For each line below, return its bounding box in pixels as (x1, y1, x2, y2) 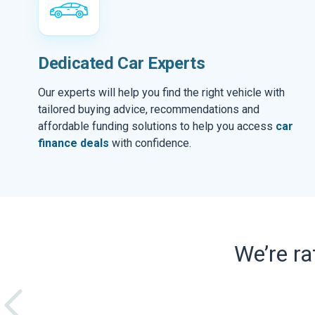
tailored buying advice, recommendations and (38, 103, 259, 116)
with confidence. (109, 136, 191, 150)
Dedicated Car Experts (38, 53, 205, 73)
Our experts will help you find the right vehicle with (38, 86, 285, 99)
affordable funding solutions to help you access (38, 120, 276, 133)
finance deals (38, 136, 109, 150)
